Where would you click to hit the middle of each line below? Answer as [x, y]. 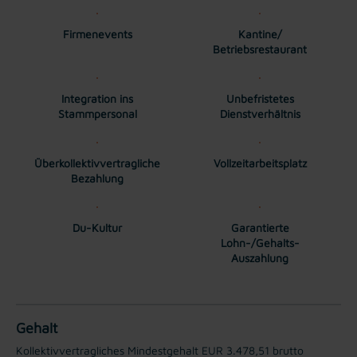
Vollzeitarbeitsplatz [260, 163]
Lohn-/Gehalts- [260, 242]
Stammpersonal [97, 113]
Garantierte [260, 227]
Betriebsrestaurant [260, 49]
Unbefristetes [260, 98]
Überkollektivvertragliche [97, 163]
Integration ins [97, 98]
